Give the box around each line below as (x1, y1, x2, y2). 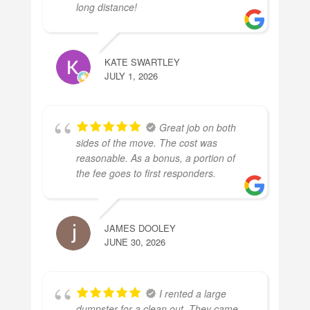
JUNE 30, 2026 (104, 235, 165, 248)
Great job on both (158, 120, 236, 134)
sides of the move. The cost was (75, 135, 217, 149)
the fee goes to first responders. (75, 165, 216, 180)
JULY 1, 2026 (104, 69, 158, 82)
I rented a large (158, 286, 226, 300)
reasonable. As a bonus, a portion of (75, 150, 235, 165)
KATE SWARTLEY (104, 55, 180, 69)
